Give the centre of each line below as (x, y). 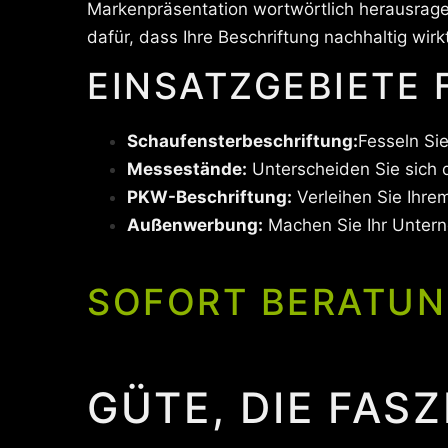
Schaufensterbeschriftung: (242, 141)
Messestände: (187, 169)
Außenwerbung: (195, 225)
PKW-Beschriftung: (209, 197)
